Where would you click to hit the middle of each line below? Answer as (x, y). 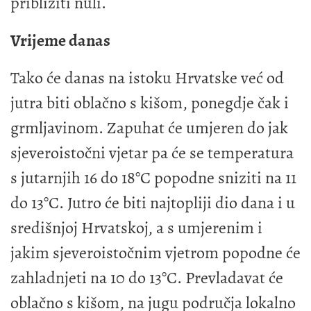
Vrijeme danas (60, 40)
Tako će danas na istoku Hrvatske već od (147, 77)
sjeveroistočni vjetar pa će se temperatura (152, 152)
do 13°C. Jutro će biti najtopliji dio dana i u (153, 202)
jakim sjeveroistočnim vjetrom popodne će (155, 252)
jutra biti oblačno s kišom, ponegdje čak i (150, 102)
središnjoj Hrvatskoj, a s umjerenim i (136, 227)
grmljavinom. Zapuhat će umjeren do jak (149, 127)
